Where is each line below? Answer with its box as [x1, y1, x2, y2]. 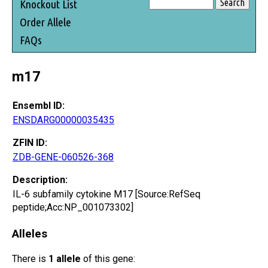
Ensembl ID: [13, 99, 65, 111]
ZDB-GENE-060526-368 [13, 151, 114, 163]
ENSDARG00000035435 [13, 114, 114, 126]
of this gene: [81, 253, 135, 265]
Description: [13, 173, 68, 185]
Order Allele [20, 15, 71, 29]
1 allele [48, 253, 81, 265]
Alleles [12, 227, 47, 240]
